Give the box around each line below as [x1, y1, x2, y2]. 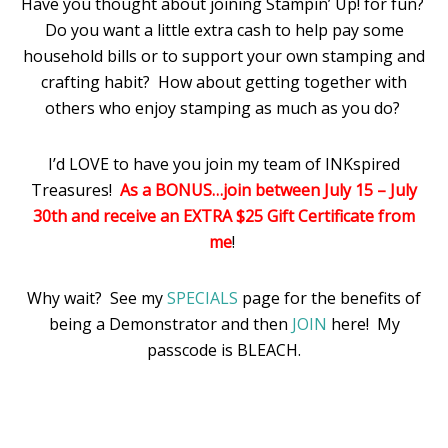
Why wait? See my [27, 287, 167, 309]
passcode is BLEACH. [147, 339, 301, 361]
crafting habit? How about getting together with [41, 71, 407, 93]
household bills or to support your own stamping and [23, 45, 425, 67]
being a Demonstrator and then [48, 313, 292, 335]
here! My [330, 313, 400, 335]
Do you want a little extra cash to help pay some [44, 19, 404, 41]
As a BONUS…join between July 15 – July [120, 179, 417, 201]
